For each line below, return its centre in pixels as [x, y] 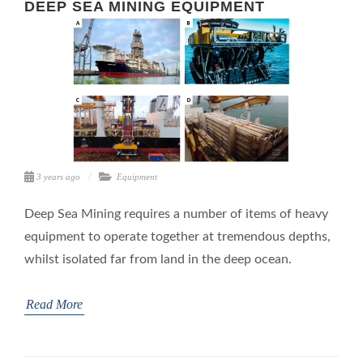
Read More [54, 304]
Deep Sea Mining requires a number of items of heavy [176, 214]
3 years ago [58, 176]
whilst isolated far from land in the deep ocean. [158, 259]
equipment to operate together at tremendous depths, [177, 236]
